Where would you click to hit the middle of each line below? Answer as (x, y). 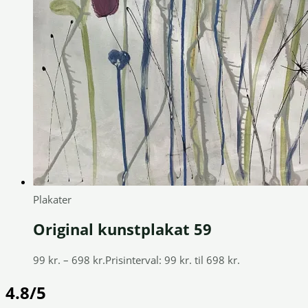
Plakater (52, 199)
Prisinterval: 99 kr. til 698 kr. (173, 260)
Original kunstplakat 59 (122, 229)
